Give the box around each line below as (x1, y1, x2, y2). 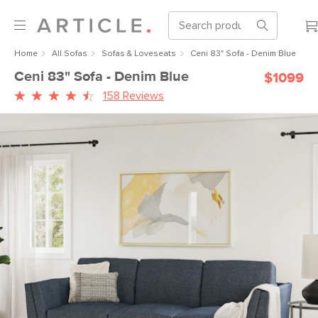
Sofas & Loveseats (102, 50, 176, 58)
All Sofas (52, 50, 87, 58)
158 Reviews (103, 90, 164, 102)
